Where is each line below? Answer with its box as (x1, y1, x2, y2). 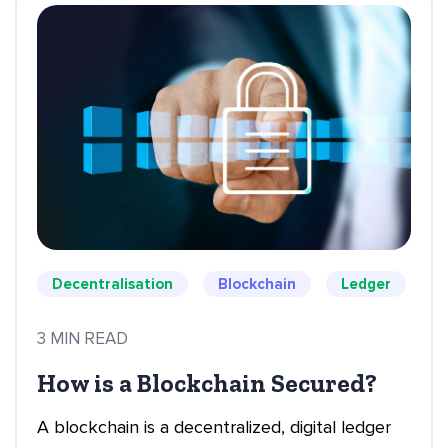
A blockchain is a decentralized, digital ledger (37, 416, 391, 438)
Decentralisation (52, 275, 173, 293)
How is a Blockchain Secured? (37, 368, 377, 398)
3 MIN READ (37, 328, 128, 349)
